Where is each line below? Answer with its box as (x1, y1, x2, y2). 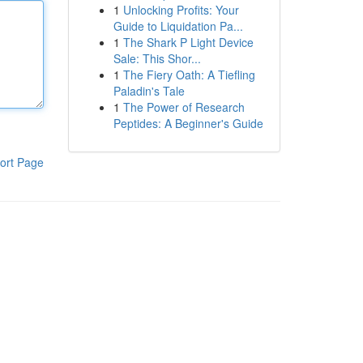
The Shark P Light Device (122, 34, 254, 50)
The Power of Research (122, 99, 245, 115)
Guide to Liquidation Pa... (113, 18, 243, 34)
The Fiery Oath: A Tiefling (122, 66, 255, 83)
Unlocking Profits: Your (122, 2, 239, 18)
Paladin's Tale (113, 83, 185, 99)
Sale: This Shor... (113, 50, 201, 66)
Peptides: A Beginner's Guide (113, 115, 263, 131)
